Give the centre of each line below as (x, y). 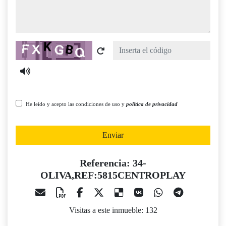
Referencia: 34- (113, 163)
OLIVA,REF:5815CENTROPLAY (113, 175)
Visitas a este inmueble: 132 (113, 210)
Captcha (28, 46)
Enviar (113, 135)
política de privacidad (152, 104)
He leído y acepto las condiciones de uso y (76, 104)
